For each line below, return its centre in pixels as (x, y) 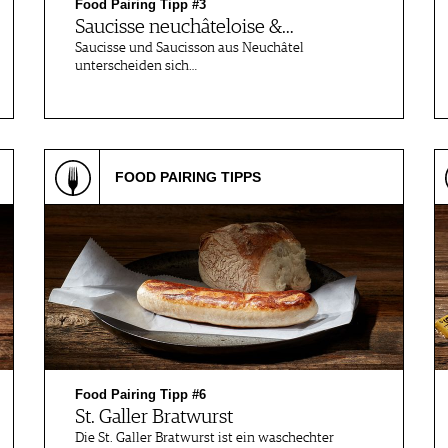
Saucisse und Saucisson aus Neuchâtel (189, 48)
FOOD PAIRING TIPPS (188, 177)
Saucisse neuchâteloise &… (184, 27)
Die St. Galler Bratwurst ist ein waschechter (204, 438)
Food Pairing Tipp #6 (140, 394)
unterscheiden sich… (136, 66)
